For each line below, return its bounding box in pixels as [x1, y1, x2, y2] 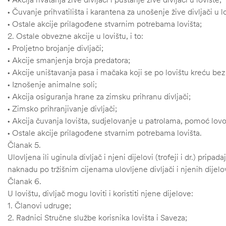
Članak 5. [8, 140, 41, 150]
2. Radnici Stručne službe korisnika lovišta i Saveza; [8, 212, 187, 223]
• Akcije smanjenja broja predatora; [8, 55, 130, 66]
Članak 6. [8, 176, 41, 187]
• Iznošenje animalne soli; [8, 79, 97, 90]
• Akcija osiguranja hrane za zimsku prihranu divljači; [8, 91, 191, 102]
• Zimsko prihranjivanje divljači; [8, 103, 117, 114]
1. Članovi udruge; [8, 200, 71, 211]
